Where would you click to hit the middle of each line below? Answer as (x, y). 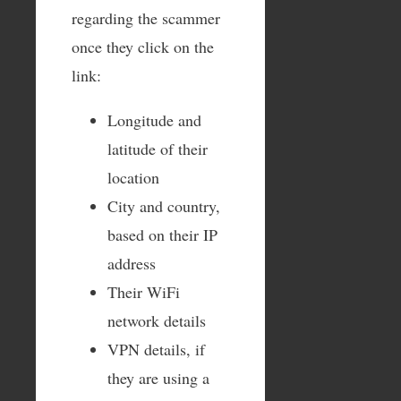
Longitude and (154, 119)
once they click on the (143, 46)
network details (157, 320)
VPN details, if (156, 349)
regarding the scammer (146, 17)
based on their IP (162, 234)
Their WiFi (144, 291)
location (133, 177)
